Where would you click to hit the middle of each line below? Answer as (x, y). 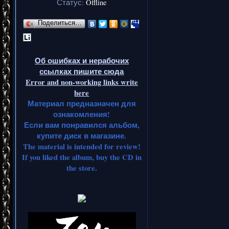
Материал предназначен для (82, 103)
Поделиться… (60, 23)
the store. (82, 168)
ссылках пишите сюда (82, 71)
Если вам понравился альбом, (82, 125)
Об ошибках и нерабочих (82, 60)
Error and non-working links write (82, 82)
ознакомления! (82, 114)
